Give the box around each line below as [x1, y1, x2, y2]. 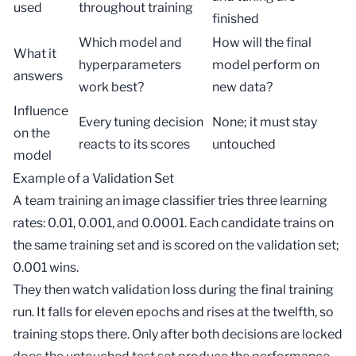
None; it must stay [212, 114, 317, 130]
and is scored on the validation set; [135, 238, 339, 253]
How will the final [212, 35, 311, 50]
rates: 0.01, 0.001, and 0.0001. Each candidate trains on [13, 215, 334, 230]
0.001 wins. [13, 260, 79, 275]
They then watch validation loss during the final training [13, 282, 334, 297]
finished [212, 11, 259, 26]
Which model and [79, 35, 182, 50]
